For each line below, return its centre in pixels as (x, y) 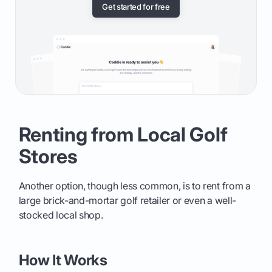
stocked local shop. (61, 215)
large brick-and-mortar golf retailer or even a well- (127, 201)
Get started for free (136, 7)
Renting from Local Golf (123, 135)
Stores (48, 157)
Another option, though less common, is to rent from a (134, 186)
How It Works (63, 260)
